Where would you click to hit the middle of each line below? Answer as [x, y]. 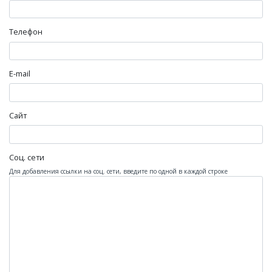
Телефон [26, 32]
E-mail [20, 74]
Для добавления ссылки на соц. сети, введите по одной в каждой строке [118, 171]
